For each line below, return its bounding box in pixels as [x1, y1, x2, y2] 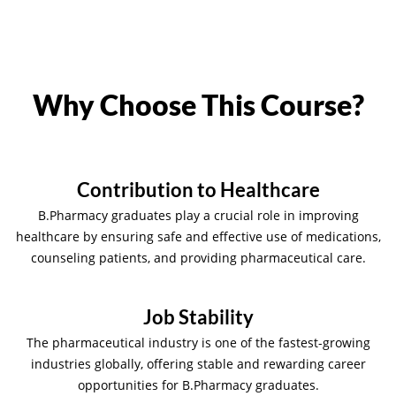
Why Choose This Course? [32, 87, 364, 122]
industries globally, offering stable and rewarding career [30, 354, 366, 372]
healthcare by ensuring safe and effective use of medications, [15, 227, 381, 245]
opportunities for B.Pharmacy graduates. [77, 376, 319, 393]
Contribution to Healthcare [76, 177, 320, 202]
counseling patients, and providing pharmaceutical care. [30, 248, 366, 266]
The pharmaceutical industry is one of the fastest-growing [26, 333, 370, 351]
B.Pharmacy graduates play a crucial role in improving [37, 206, 359, 224]
